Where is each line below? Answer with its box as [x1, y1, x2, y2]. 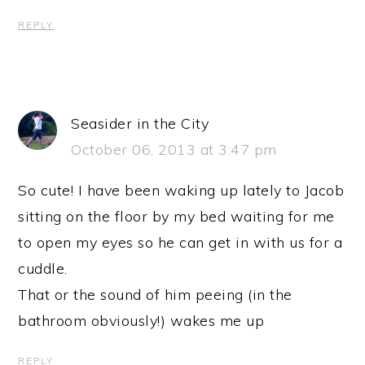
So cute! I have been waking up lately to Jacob [18, 180, 345, 200]
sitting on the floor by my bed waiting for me [18, 206, 335, 226]
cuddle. [18, 258, 68, 278]
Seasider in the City [71, 113, 209, 133]
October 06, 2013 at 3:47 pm [71, 139, 277, 159]
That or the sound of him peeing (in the [18, 284, 292, 304]
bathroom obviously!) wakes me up [18, 310, 265, 330]
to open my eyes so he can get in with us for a [18, 232, 343, 252]
